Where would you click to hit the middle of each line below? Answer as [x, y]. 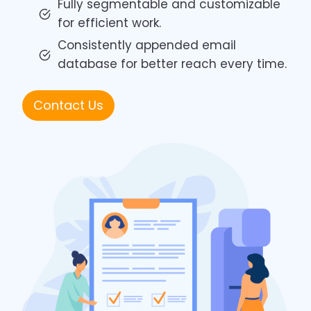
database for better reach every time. [172, 64]
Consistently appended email [147, 45]
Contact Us [68, 106]
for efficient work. [109, 23]
